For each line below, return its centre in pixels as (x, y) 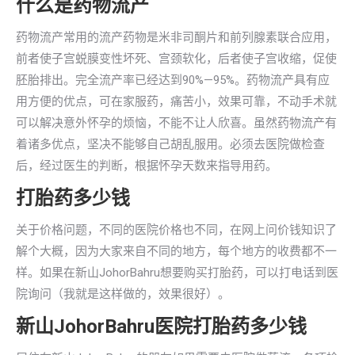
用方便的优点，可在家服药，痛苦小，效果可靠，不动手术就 (176, 101)
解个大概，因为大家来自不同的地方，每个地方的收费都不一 (176, 251)
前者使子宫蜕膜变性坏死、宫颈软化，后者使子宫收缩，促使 (176, 59)
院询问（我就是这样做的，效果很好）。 (123, 294)
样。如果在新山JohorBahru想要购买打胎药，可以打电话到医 (177, 273)
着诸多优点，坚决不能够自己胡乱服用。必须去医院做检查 (170, 144)
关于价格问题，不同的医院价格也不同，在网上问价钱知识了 (176, 230)
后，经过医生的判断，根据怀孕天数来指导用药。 (147, 166)
